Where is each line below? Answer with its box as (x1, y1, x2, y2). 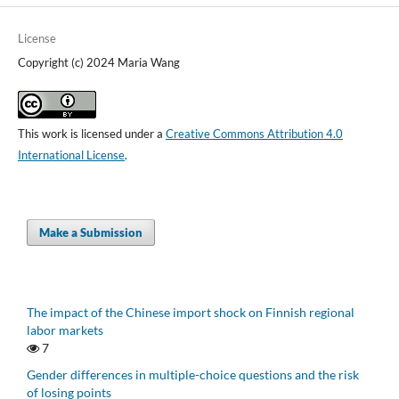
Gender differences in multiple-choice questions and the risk (27, 366, 359, 382)
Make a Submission (39, 224, 143, 240)
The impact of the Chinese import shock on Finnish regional (27, 304, 354, 320)
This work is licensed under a (17, 126, 166, 141)
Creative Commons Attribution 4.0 (165, 126, 343, 141)
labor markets (27, 322, 103, 338)
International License (17, 147, 125, 162)
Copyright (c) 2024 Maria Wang (17, 54, 180, 69)
